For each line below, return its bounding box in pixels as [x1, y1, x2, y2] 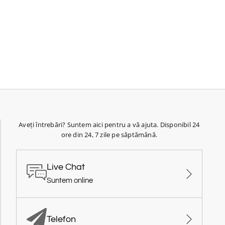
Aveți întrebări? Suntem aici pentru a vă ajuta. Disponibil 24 [19, 120, 200, 130]
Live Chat [46, 162, 85, 172]
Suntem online [46, 177, 93, 185]
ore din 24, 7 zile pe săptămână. [61, 130, 158, 140]
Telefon [46, 214, 76, 224]
